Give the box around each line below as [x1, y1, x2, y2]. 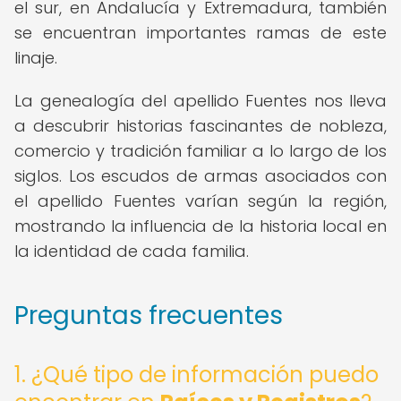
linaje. [14, 47, 57, 69]
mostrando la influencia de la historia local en [14, 215, 387, 237]
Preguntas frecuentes [14, 298, 283, 333]
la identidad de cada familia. [14, 240, 249, 262]
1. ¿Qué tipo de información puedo [14, 360, 379, 389]
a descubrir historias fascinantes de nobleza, [14, 115, 387, 137]
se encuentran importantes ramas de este [14, 21, 387, 44]
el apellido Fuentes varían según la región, [14, 190, 387, 212]
